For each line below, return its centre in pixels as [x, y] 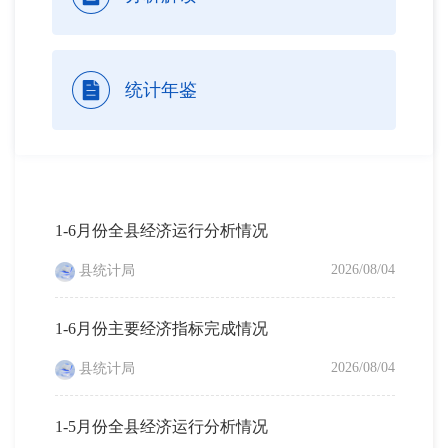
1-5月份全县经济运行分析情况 [161, 427]
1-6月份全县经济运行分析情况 [161, 231]
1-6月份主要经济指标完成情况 [161, 329]
